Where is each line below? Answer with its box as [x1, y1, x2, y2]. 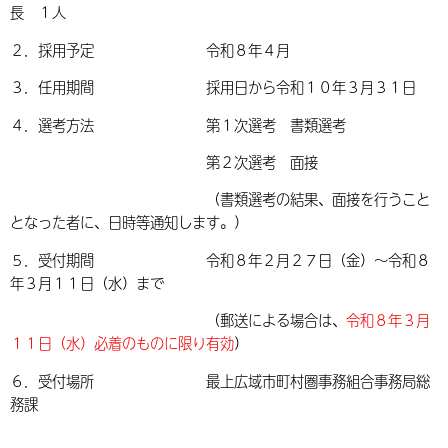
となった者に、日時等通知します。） [10, 211, 248, 234]
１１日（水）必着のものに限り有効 [10, 332, 234, 355]
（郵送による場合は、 [10, 309, 346, 332]
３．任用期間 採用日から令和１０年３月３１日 [10, 76, 416, 99]
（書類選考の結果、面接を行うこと [10, 188, 430, 211]
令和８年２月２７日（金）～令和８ [206, 248, 430, 271]
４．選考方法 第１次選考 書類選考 [10, 113, 346, 136]
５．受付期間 [10, 248, 206, 271]
